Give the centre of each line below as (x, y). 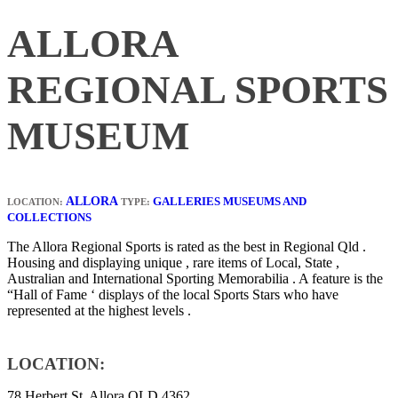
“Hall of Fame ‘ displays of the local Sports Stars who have (173, 294)
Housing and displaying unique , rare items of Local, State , (173, 262)
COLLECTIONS (49, 217)
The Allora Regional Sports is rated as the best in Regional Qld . (187, 246)
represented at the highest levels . (99, 310)
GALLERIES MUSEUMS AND (230, 201)
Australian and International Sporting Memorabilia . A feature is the (195, 278)
